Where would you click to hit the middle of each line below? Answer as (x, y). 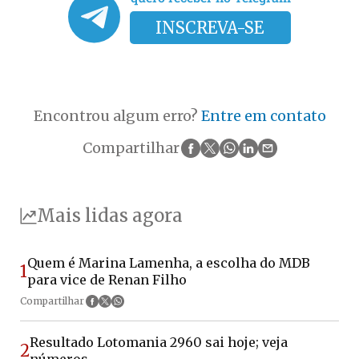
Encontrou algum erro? (117, 116)
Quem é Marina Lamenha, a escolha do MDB (169, 262)
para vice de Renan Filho (107, 279)
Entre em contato (263, 116)
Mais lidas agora (110, 216)
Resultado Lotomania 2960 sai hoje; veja (159, 342)
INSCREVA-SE (210, 28)
